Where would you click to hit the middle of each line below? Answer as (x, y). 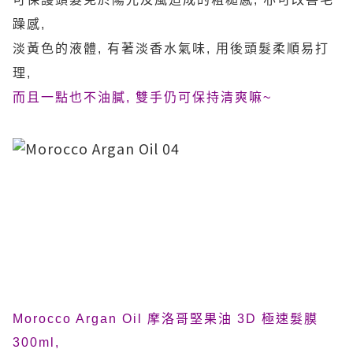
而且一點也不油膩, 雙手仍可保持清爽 (131, 97)
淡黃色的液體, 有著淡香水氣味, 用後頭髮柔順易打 (171, 48)
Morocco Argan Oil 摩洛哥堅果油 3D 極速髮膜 (165, 319)
